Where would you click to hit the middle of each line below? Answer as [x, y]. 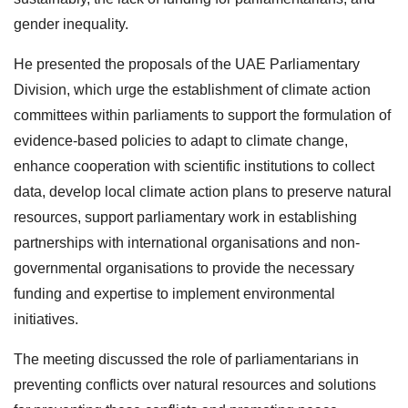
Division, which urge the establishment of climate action [192, 89]
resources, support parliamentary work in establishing [185, 217]
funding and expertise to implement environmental [174, 293]
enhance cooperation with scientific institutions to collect [194, 166]
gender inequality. [71, 24]
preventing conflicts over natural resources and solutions [195, 384]
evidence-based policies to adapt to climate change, [181, 140]
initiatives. [46, 319]
